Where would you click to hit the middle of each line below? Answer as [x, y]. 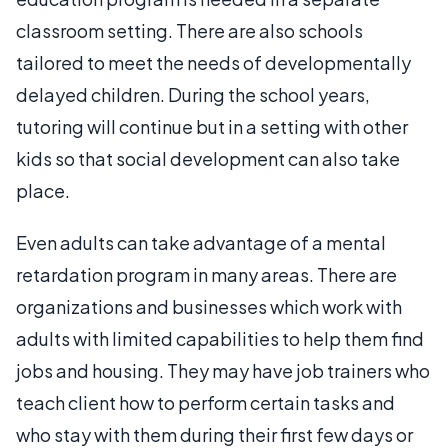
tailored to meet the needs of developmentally [213, 62]
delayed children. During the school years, [193, 94]
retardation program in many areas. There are [206, 274]
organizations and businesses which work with [209, 306]
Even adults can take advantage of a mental [201, 242]
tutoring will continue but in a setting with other [212, 126]
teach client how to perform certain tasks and [205, 402]
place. [43, 190]
